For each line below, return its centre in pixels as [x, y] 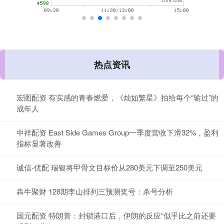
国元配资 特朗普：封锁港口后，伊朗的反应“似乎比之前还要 [116, 215]
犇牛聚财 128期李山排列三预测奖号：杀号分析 [95, 191]
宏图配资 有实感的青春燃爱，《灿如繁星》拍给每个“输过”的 [117, 97]
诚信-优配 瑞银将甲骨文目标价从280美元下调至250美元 [109, 167]
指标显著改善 [39, 143]
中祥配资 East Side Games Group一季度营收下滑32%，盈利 [117, 132]
